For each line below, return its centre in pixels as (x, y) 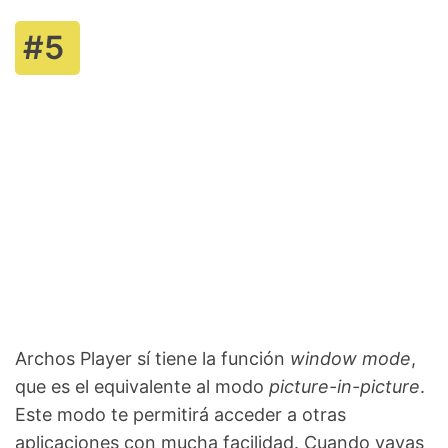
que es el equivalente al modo (142, 386)
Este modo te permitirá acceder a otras (180, 414)
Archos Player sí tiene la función (152, 358)
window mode (350, 358)
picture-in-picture (344, 386)
